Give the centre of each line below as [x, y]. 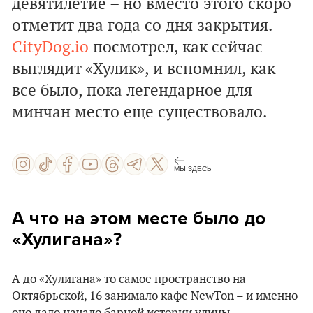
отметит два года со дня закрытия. [142, 26]
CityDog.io [50, 48]
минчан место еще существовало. [139, 112]
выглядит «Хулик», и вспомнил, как [144, 69]
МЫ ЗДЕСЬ [193, 168]
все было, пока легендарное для [132, 91]
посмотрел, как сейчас [176, 48]
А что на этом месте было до [139, 218]
